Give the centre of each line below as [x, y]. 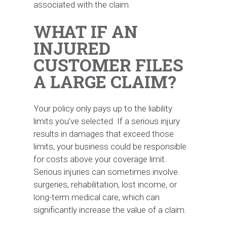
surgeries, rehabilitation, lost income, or [105, 184]
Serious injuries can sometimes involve [106, 172]
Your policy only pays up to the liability [103, 108]
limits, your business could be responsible [110, 146]
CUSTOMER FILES [109, 65]
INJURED [72, 48]
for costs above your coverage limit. [100, 159]
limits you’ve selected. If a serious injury [107, 121]
